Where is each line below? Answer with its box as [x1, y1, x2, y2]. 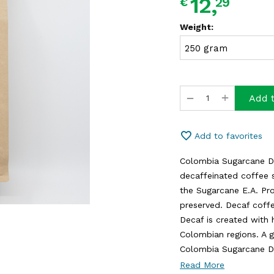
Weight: [180, 22, 213, 32]
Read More [180, 260, 224, 270]
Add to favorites [194, 131, 262, 141]
